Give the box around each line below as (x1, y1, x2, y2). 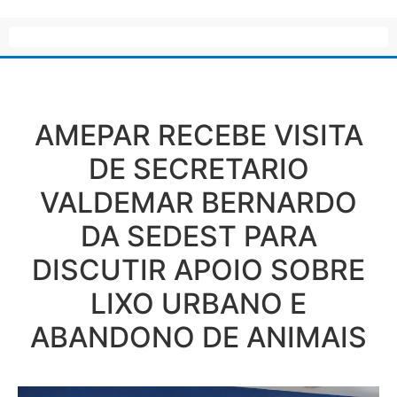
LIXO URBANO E (90, 285, 307, 321)
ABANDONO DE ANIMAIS (30, 319, 367, 354)
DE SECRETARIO (88, 151, 309, 186)
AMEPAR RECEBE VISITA (34, 117, 363, 152)
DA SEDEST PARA (80, 218, 317, 253)
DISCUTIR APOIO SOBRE (32, 252, 365, 287)
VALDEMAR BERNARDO (40, 184, 357, 220)
